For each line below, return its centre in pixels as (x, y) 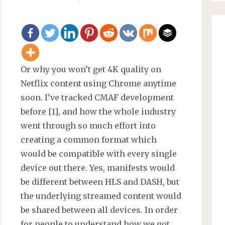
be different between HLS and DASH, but (100, 182)
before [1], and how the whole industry (98, 112)
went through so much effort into (88, 126)
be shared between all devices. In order (99, 210)
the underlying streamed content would (101, 196)
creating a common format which (89, 140)
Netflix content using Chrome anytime (99, 84)
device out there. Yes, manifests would (98, 168)
